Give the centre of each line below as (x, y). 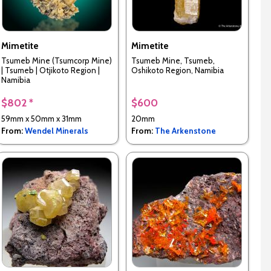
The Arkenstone (185, 131)
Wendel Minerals (56, 131)
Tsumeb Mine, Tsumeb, (173, 61)
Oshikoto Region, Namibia (177, 70)
